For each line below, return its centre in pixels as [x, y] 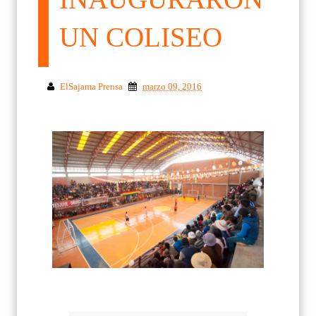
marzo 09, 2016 [172, 86]
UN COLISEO [141, 37]
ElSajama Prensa [91, 86]
